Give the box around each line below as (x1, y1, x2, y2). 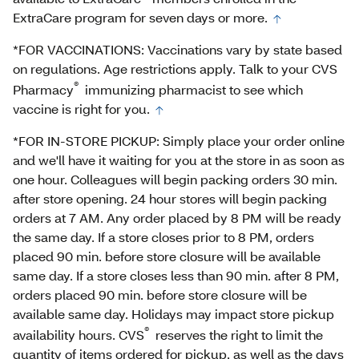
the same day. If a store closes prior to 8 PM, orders (13, 228, 314, 245)
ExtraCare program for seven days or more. (13, 8, 268, 26)
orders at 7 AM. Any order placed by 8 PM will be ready (13, 208, 341, 226)
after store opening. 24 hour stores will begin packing (13, 189, 327, 207)
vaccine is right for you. (13, 99, 150, 117)
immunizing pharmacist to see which (82, 80, 303, 98)
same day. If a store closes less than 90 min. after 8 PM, (13, 266, 339, 284)
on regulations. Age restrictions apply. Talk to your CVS (13, 59, 337, 77)
